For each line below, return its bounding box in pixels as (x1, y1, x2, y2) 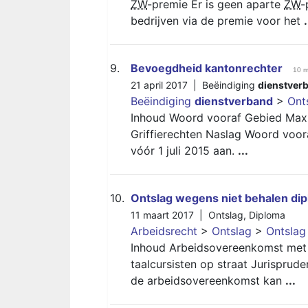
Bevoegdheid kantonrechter (131, 61, 283, 75)
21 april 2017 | (131, 79, 202, 91)
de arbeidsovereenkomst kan (131, 274, 285, 287)
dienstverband (195, 94, 273, 108)
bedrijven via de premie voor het (131, 14, 304, 27)
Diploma (249, 209, 285, 221)
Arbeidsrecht (131, 224, 197, 238)
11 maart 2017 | (131, 209, 208, 221)
